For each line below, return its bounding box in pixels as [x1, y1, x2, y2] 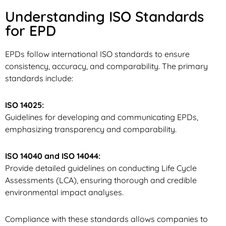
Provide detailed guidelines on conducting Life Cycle [5, 162, 197, 173]
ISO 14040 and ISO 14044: [5, 150, 100, 161]
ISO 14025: [5, 99, 44, 110]
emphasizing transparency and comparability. [5, 124, 177, 134]
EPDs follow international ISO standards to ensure [5, 48, 190, 59]
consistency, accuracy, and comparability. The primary [5, 61, 208, 71]
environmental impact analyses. [5, 187, 124, 197]
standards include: [5, 73, 73, 83]
